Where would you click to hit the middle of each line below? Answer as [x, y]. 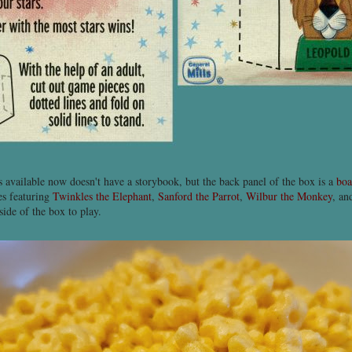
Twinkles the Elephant [102, 196]
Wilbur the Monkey [289, 196]
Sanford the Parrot [199, 196]
